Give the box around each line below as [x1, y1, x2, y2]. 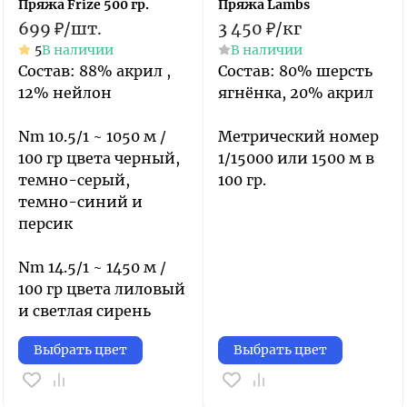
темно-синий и [18, 193, 143, 211]
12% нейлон [18, 84, 112, 102]
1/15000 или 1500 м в [218, 149, 374, 167]
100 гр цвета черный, [18, 149, 180, 167]
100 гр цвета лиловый [18, 280, 185, 298]
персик [18, 214, 73, 233]
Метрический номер [218, 127, 379, 145]
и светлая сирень [18, 302, 151, 320]
